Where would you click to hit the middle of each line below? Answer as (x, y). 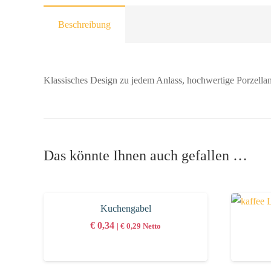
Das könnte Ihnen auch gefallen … (145, 156)
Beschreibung (84, 25)
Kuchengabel (126, 209)
